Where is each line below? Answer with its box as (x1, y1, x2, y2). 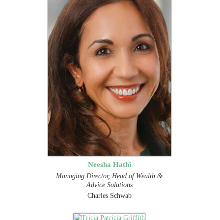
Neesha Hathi (87, 160, 131, 168)
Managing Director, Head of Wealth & (56, 172, 163, 180)
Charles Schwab (87, 192, 132, 199)
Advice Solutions (86, 181, 133, 189)
